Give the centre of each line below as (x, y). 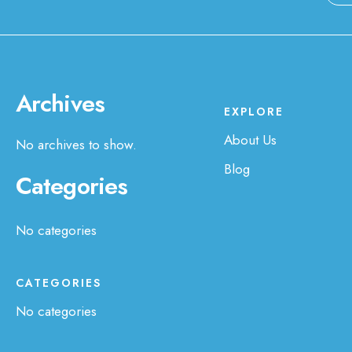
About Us (250, 139)
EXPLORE (253, 111)
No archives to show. (76, 144)
